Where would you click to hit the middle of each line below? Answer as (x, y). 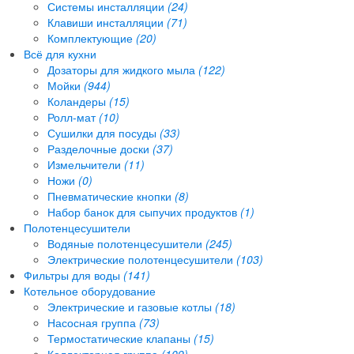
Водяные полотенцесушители (126, 243)
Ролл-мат (73, 117)
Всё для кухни (60, 53)
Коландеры (78, 101)
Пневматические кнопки (111, 196)
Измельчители (86, 164)
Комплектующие (92, 38)
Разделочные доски (100, 148)
